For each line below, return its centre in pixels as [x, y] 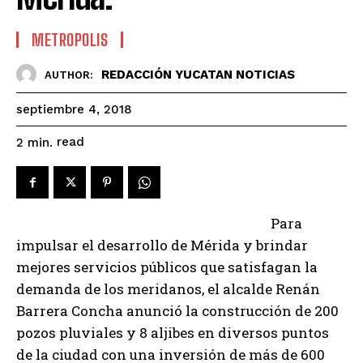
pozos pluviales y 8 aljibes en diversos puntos [173, 333]
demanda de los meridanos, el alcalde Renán [168, 289]
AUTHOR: [69, 75]
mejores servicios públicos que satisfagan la [167, 267]
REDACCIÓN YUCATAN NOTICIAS [198, 74]
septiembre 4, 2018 [74, 110]
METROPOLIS [70, 40]
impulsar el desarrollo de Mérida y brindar [162, 246]
